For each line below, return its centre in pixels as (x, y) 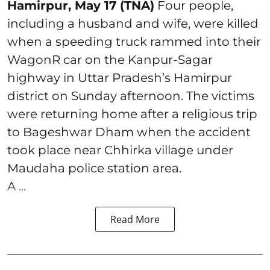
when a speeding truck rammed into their (134, 41)
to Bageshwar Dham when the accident (129, 132)
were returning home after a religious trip (132, 114)
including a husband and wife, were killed (133, 23)
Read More (135, 219)
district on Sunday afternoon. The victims (131, 96)
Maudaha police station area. (94, 168)
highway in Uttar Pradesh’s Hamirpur (120, 77)
